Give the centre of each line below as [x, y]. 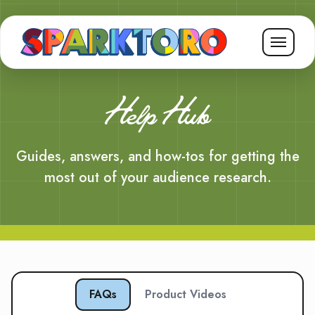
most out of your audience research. [157, 178]
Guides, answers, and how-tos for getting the [157, 156]
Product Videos [185, 294]
